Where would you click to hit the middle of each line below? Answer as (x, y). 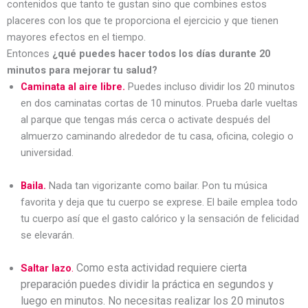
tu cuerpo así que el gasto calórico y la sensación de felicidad (160, 219)
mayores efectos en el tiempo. (78, 37)
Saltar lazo (46, 268)
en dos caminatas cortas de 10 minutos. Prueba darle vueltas (159, 103)
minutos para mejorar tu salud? (82, 70)
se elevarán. (47, 235)
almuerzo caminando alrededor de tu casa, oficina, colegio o (157, 136)
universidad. (47, 153)
